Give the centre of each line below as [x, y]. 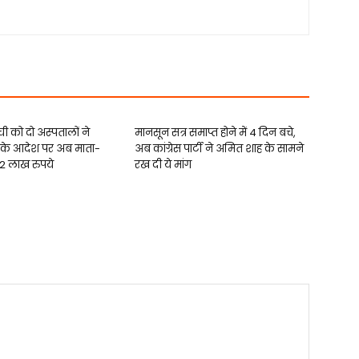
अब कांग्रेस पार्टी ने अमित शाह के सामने [219, 149]
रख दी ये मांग [163, 165]
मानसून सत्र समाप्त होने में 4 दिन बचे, [215, 133]
